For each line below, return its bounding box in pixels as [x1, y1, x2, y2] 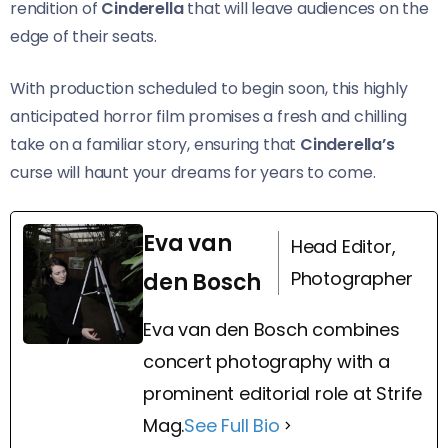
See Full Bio [184, 412, 280, 438]
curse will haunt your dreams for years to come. [10, 160, 376, 184]
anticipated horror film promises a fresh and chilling [10, 104, 407, 128]
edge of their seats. [10, 24, 158, 48]
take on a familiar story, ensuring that [10, 132, 301, 156]
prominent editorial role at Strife [143, 380, 423, 406]
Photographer [290, 265, 413, 291]
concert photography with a [143, 348, 390, 374]
